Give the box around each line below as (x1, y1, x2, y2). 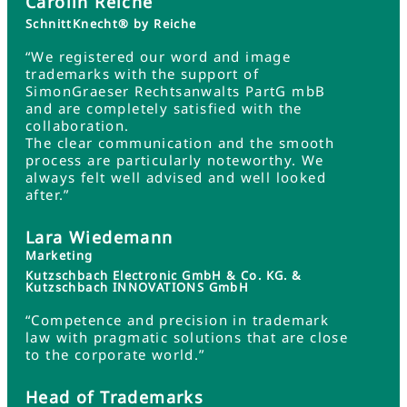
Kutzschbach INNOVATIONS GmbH (25, 279, 250, 295)
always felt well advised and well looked (25, 168, 326, 186)
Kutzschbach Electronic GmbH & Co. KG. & (25, 267, 303, 283)
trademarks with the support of (25, 65, 259, 83)
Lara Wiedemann (25, 226, 174, 248)
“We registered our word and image (25, 47, 292, 65)
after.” (25, 185, 70, 203)
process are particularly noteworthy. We (25, 151, 324, 169)
